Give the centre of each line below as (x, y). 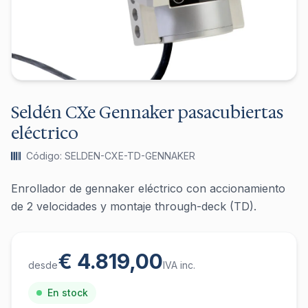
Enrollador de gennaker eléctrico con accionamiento (148, 188)
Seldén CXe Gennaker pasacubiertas (147, 113)
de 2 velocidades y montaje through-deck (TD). (134, 206)
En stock (68, 293)
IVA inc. (179, 265)
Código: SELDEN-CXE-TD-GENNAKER (111, 156)
